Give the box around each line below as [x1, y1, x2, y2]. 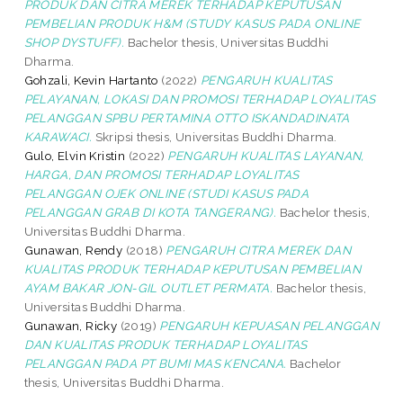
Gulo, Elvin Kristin [23, 148, 126, 163]
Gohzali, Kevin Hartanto [23, 72, 158, 87]
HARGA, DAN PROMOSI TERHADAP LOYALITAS [23, 166, 300, 182]
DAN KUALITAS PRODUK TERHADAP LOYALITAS [23, 336, 308, 352]
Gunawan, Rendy [23, 242, 123, 257]
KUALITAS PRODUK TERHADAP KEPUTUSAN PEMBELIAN [23, 261, 362, 276]
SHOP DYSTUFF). [23, 34, 125, 49]
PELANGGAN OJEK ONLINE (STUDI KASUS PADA [23, 185, 309, 201]
